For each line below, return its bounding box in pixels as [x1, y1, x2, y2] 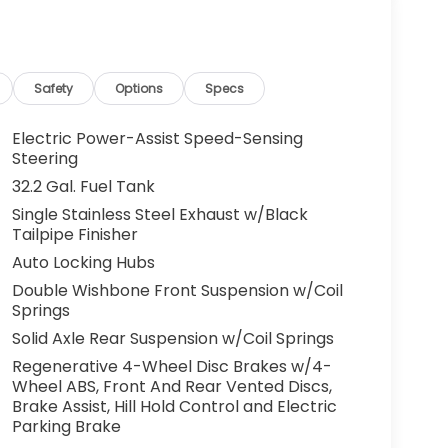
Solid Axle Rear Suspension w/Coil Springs [11, 327, 334, 351]
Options [115, 79, 164, 97]
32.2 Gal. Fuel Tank [11, 175, 155, 199]
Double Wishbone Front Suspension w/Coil [11, 279, 343, 303]
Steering [11, 147, 78, 171]
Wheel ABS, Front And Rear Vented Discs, [11, 375, 332, 399]
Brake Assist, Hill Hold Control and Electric [11, 395, 337, 419]
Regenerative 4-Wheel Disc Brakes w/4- [11, 355, 332, 379]
